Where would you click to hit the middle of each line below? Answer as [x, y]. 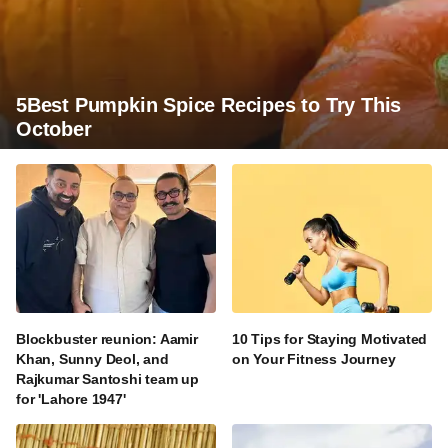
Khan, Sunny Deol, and [92, 359]
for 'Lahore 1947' [71, 399]
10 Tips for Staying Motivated [330, 339]
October [54, 128]
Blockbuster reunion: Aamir [107, 339]
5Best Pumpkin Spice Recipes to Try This [209, 104]
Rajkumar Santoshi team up [108, 379]
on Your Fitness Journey [314, 359]
